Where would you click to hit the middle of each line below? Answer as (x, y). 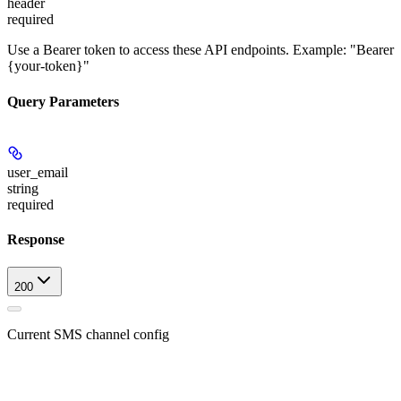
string (23, 188)
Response (36, 240)
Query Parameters (63, 101)
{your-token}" (48, 66)
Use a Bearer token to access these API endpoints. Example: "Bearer (200, 50)
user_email (38, 172)
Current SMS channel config (88, 335)
